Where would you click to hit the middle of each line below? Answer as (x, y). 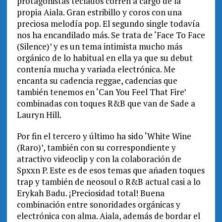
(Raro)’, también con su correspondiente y (96, 148)
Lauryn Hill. (39, 115)
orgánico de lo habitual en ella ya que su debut (105, 58)
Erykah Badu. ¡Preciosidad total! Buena (90, 193)
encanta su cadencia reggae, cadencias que (97, 81)
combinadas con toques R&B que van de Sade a (106, 104)
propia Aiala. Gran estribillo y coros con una (99, 12)
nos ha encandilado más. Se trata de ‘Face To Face (111, 35)
